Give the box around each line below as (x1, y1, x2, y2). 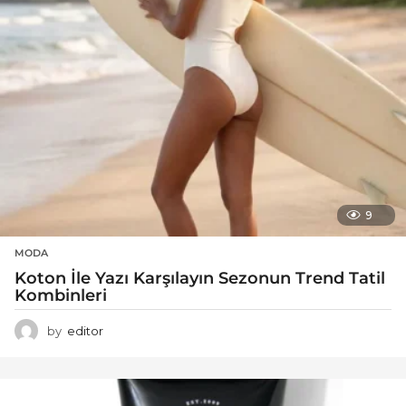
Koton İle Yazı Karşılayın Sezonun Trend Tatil (14, 267, 385, 288)
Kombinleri (14, 285, 107, 305)
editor (67, 323, 103, 338)
